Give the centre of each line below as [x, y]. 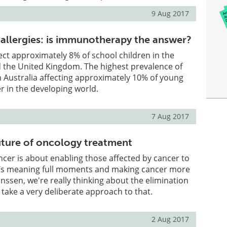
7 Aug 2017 [171, 116]
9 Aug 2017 [171, 13]
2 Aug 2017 [171, 219]
